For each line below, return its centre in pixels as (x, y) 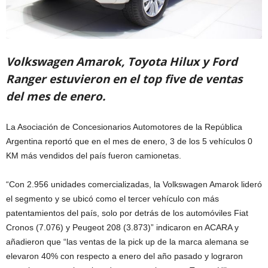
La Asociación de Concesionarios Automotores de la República (124, 127)
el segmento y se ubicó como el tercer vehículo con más (112, 199)
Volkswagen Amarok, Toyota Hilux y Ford (122, 62)
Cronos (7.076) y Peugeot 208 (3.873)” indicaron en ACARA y (122, 228)
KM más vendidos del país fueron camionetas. (94, 156)
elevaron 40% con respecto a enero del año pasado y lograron (124, 256)
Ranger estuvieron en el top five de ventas (124, 79)
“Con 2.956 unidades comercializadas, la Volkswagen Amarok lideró (134, 185)
